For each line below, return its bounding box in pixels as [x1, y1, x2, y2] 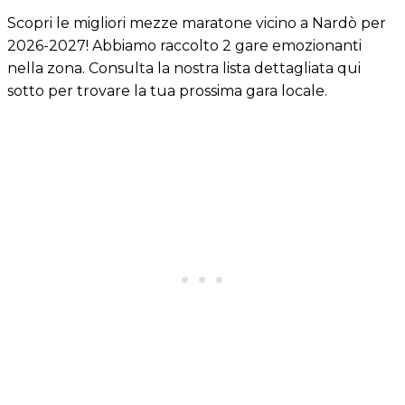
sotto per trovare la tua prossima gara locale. [7, 81, 327, 99]
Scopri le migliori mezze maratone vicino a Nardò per [7, 14, 386, 32]
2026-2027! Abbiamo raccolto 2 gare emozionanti [7, 36, 362, 54]
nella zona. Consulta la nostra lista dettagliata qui [7, 59, 361, 77]
